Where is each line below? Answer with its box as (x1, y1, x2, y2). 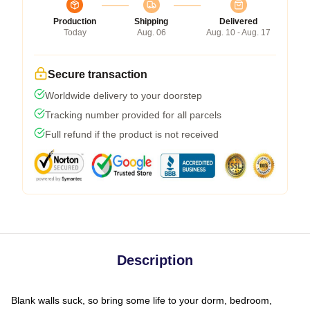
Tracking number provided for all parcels (45, 109, 221, 120)
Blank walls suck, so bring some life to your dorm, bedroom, (11, 294, 272, 306)
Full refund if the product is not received (45, 128, 219, 140)
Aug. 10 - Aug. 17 (206, 27, 271, 37)
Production (53, 16, 96, 26)
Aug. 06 (136, 27, 166, 37)
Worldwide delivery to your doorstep (45, 89, 202, 101)
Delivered (219, 16, 257, 26)
